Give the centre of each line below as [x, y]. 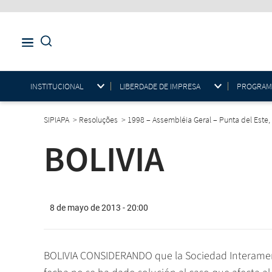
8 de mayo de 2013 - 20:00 [99, 208]
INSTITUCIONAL [57, 86]
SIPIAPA [57, 120]
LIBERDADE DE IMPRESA [160, 86]
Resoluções [99, 120]
